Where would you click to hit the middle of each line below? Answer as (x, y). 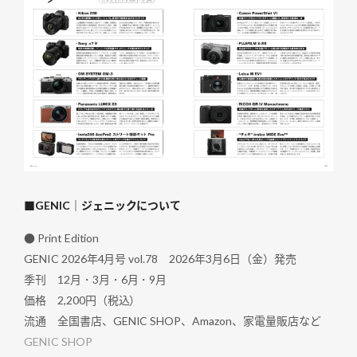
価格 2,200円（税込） (82, 300)
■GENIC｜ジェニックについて (103, 206)
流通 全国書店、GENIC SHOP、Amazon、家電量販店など (173, 321)
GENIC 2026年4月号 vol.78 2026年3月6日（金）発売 (160, 259)
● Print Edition (62, 238)
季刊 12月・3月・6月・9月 (96, 280)
